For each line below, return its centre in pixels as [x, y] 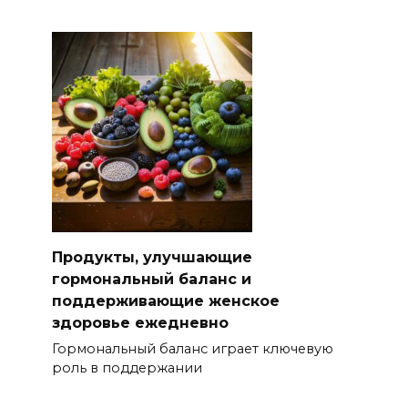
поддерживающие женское [165, 301]
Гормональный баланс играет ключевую [192, 349]
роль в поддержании [127, 368]
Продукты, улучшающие [152, 257]
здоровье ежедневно [140, 322]
